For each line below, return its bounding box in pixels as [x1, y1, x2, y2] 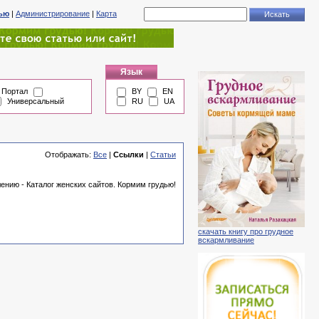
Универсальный [7, 96, 64, 105]
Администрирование [16, 9, 90, 18]
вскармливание [198, 236, 254, 245]
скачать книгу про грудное [198, 227, 293, 236]
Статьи [150, 150, 176, 159]
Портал [1, 87, 28, 95]
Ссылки [113, 150, 144, 159]
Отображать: [45, 150, 93, 159]
